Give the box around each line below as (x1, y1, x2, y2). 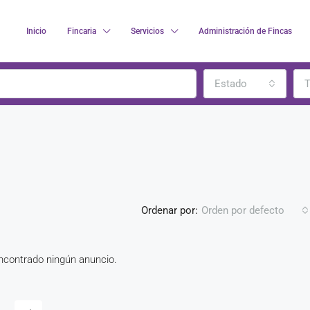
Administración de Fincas (199, 26, 292, 36)
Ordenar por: (141, 203, 198, 217)
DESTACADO (182, 266, 224, 274)
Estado (215, 77, 247, 90)
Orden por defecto (201, 204, 284, 217)
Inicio (26, 26, 46, 36)
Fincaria (67, 26, 96, 36)
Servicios (131, 26, 164, 36)
